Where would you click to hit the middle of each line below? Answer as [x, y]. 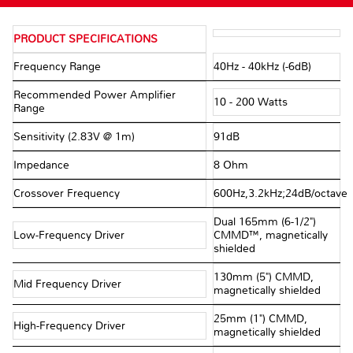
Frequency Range [59, 67]
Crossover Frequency [68, 194]
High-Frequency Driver [71, 325]
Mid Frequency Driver [69, 284]
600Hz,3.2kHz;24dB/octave [280, 194]
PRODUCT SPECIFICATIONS [85, 39]
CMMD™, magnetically [270, 236]
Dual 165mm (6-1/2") [264, 222]
